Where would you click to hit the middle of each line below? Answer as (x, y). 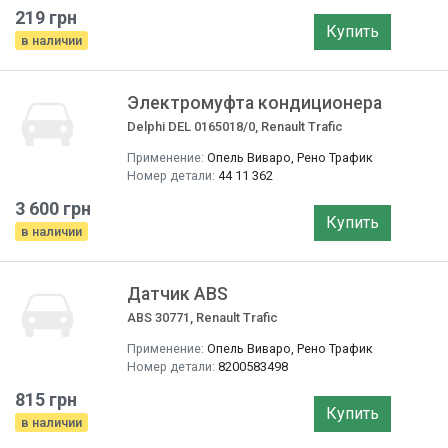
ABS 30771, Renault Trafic (202, 317)
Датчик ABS (177, 294)
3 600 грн (53, 208)
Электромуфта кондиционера (254, 103)
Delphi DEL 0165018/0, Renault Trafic (235, 126)
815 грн (46, 399)
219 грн (46, 17)
